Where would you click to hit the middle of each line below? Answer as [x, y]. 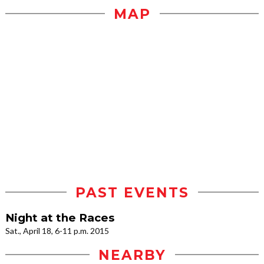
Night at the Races [60, 217]
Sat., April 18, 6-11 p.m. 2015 [57, 230]
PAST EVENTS [132, 192]
